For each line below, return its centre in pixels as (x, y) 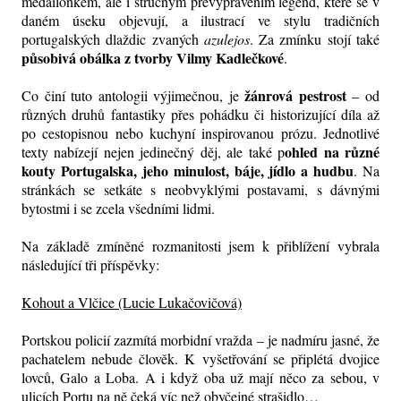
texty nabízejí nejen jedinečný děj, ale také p (154, 152)
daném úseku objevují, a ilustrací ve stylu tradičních (200, 21)
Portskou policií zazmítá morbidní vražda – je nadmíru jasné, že (200, 340)
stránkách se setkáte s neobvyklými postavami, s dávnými (200, 190)
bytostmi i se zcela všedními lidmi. (118, 209)
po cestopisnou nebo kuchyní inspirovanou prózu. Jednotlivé (200, 133)
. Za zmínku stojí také (315, 39)
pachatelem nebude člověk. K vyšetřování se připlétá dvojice (200, 359)
